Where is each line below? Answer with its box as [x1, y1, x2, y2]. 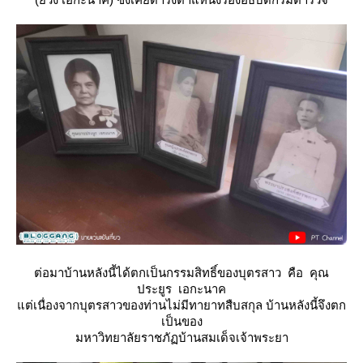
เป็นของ [160, 314, 203, 328]
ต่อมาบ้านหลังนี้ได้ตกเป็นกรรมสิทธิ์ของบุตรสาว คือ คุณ [34, 266, 329, 280]
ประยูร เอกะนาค [137, 282, 226, 296]
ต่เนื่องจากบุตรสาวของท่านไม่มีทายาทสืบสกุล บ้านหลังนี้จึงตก [17, 298, 346, 312]
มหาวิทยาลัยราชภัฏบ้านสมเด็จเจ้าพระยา [75, 331, 288, 344]
